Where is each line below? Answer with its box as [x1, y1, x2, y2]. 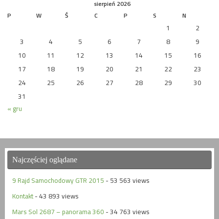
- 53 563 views [104, 175, 150, 185]
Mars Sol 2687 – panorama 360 [12, 206, 104, 217]
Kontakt [12, 191, 33, 201]
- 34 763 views [104, 206, 150, 217]
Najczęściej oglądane [12, 155, 77, 164]
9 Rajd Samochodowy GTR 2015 [12, 175, 104, 185]
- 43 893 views [33, 191, 79, 201]
